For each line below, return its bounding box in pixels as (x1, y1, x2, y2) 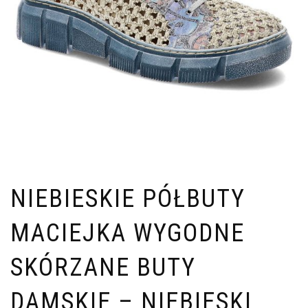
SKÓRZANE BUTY (10, 253, 196, 283)
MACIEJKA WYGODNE (10, 219, 245, 248)
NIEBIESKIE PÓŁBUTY (10, 184, 245, 214)
